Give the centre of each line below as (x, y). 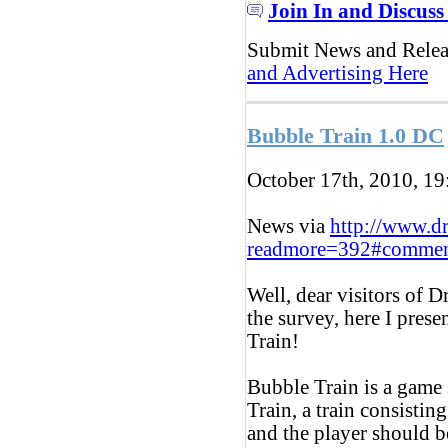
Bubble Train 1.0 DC (345, 135)
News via (288, 225)
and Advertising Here (337, 72)
